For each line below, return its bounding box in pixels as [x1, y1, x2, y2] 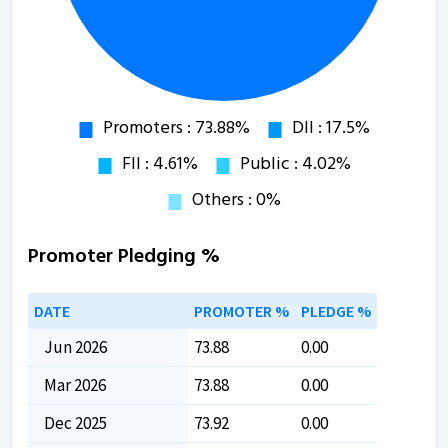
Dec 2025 [44, 411, 107, 434]
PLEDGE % [301, 300, 371, 321]
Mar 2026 [44, 373, 106, 396]
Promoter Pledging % [28, 240, 220, 273]
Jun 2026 [44, 335, 107, 358]
